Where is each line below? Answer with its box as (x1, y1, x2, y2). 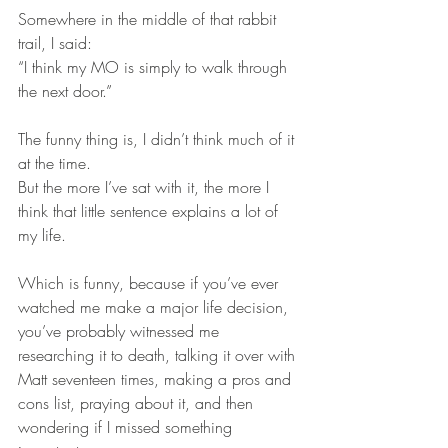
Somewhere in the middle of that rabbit (18, 8, 281, 31)
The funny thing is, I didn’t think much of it (18, 128, 299, 151)
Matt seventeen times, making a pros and (18, 368, 296, 391)
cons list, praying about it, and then (18, 392, 258, 415)
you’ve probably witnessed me (18, 320, 224, 343)
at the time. (18, 152, 91, 175)
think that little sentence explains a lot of (18, 200, 283, 223)
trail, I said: (18, 32, 92, 55)
